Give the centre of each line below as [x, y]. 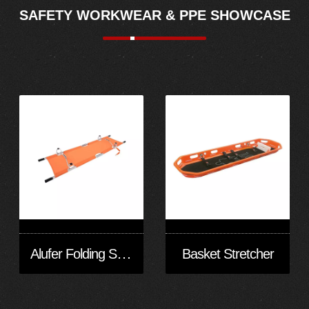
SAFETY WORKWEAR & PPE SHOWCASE [154, 15]
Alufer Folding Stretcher [124, 253]
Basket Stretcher [228, 253]
